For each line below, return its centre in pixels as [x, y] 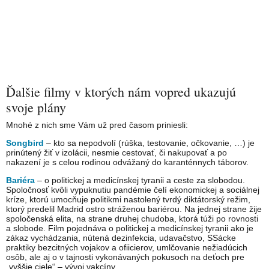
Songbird [25, 143]
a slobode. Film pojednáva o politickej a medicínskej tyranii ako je [130, 228]
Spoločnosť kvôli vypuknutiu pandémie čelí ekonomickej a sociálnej [133, 190]
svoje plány [36, 107]
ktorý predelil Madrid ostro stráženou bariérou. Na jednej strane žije [134, 209]
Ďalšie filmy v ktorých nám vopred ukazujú [121, 92]
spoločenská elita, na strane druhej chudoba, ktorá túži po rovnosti [132, 219]
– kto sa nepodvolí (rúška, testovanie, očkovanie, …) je [149, 143]
